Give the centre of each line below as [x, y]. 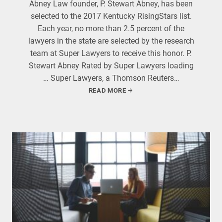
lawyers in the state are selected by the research [111, 41]
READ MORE [107, 90]
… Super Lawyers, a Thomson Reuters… [111, 78]
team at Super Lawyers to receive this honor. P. [111, 53]
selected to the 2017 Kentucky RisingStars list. [111, 16]
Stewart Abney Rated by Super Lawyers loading [111, 66]
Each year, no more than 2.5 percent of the [111, 28]
